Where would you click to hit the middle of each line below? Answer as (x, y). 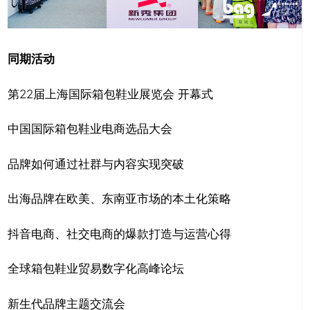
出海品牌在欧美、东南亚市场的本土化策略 (119, 199)
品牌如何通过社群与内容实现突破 (96, 164)
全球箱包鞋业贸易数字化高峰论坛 (96, 269)
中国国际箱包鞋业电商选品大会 (90, 129)
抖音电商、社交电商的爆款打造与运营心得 (119, 234)
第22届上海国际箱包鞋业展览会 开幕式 (110, 94)
